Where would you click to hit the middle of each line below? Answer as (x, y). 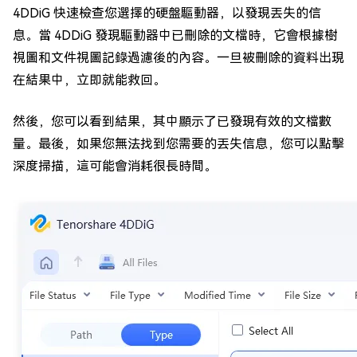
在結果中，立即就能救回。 (89, 80)
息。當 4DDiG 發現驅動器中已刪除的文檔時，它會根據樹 (175, 36)
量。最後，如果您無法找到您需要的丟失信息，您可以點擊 (178, 144)
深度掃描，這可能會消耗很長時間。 (115, 167)
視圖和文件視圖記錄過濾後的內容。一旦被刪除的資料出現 (178, 58)
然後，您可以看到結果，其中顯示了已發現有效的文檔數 (172, 122)
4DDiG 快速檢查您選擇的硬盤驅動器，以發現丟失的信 (167, 14)
